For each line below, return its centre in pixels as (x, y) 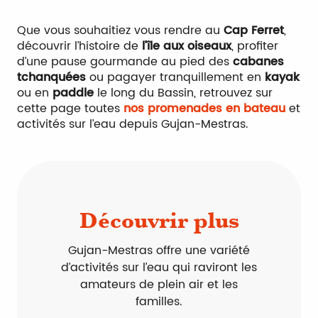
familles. (159, 302)
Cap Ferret (254, 31)
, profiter (255, 46)
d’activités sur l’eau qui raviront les (159, 268)
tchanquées (51, 77)
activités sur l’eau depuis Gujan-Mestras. (133, 124)
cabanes (258, 62)
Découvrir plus (159, 220)
